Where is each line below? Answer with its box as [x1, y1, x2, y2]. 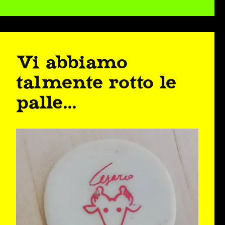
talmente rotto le [16, 71, 177, 93]
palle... [16, 91, 77, 114]
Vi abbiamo [16, 51, 128, 73]
